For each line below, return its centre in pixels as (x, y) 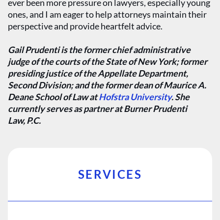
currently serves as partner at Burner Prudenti (97, 109)
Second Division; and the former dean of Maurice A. (107, 85)
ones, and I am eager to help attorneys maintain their (107, 14)
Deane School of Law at (53, 97)
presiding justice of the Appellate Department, (98, 73)
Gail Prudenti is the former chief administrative (99, 50)
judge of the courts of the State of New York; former (108, 61)
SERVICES (110, 174)
